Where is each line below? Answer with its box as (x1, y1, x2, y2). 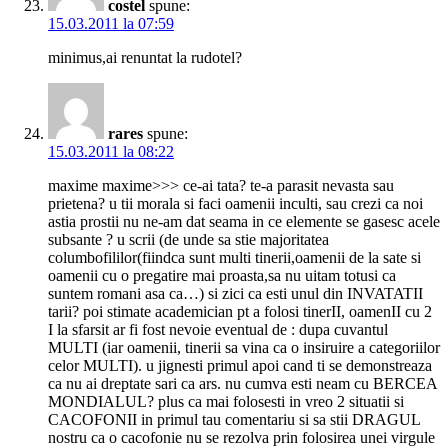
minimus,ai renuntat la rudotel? (48, 49, 242, 67)
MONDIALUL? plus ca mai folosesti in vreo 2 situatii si (48, 393, 404, 411)
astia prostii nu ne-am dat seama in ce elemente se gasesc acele (48, 213, 440, 231)
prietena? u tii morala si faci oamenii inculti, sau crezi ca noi (48, 195, 423, 213)
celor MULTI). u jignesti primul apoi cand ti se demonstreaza (48, 357, 432, 375)
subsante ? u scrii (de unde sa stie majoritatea (48, 231, 329, 249)
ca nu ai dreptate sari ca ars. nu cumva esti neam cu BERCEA (48, 375, 437, 393)
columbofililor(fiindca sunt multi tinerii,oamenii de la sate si (48, 249, 421, 267)
